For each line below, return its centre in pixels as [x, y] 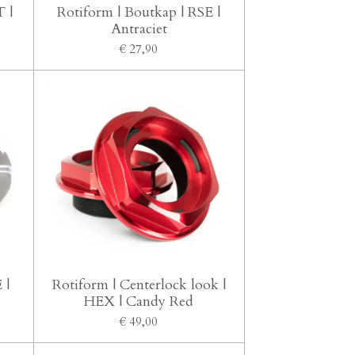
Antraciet [139, 29]
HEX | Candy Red [139, 302]
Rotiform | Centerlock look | [139, 285]
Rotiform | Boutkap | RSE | [139, 12]
